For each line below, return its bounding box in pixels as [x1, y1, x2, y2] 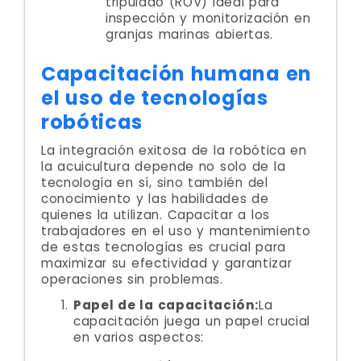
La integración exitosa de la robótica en [41, 142, 307, 159]
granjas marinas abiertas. [106, 26, 273, 43]
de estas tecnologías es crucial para [41, 239, 286, 255]
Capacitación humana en [41, 60, 312, 87]
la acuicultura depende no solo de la [41, 158, 286, 175]
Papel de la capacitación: [73, 297, 259, 313]
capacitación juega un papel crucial [73, 313, 310, 330]
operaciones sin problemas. [41, 271, 223, 288]
